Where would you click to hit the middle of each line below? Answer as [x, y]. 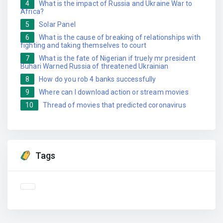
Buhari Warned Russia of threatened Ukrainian [95, 66]
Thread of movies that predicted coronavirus [114, 105]
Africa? [32, 11]
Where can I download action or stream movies [114, 92]
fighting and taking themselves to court [83, 45]
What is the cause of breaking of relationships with [120, 37]
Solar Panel [57, 24]
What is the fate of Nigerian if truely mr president [117, 58]
